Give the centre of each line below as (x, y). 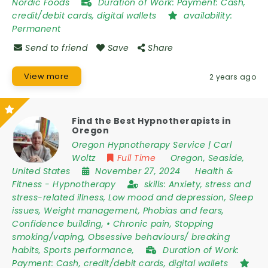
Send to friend (56, 48)
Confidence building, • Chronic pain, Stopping (113, 224)
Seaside (225, 158)
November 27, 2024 (139, 171)
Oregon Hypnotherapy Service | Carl (152, 145)
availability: (208, 16)
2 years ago (232, 77)
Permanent (36, 29)
